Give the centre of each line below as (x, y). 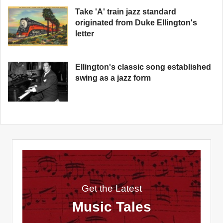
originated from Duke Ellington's (136, 23)
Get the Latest (111, 188)
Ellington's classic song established (143, 67)
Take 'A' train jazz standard (126, 12)
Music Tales (111, 207)
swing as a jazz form (113, 78)
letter (85, 34)
